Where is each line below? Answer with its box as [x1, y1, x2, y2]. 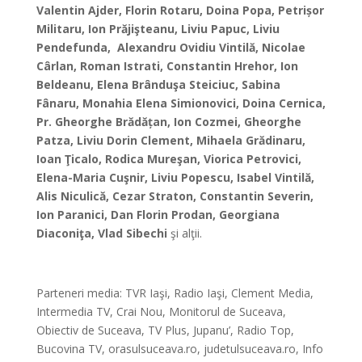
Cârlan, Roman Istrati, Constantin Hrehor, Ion [36, 58, 298, 74]
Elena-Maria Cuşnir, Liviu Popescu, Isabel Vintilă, [36, 170, 314, 185]
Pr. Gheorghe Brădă [36, 114, 148, 129]
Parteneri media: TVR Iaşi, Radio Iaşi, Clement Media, [36, 285, 314, 301]
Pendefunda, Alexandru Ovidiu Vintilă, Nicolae [36, 40, 305, 55]
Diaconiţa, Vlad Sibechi [36, 225, 170, 241]
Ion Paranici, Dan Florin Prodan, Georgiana [36, 207, 280, 222]
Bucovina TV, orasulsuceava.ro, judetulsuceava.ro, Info [36, 341, 323, 356]
